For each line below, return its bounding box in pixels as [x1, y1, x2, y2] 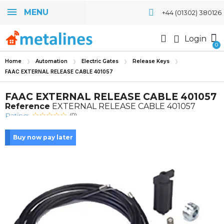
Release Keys [132, 58, 169, 64]
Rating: [5, 111, 29, 120]
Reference [5, 101, 50, 111]
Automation [35, 58, 67, 64]
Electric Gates [81, 58, 118, 64]
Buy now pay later [13, 133, 73, 141]
